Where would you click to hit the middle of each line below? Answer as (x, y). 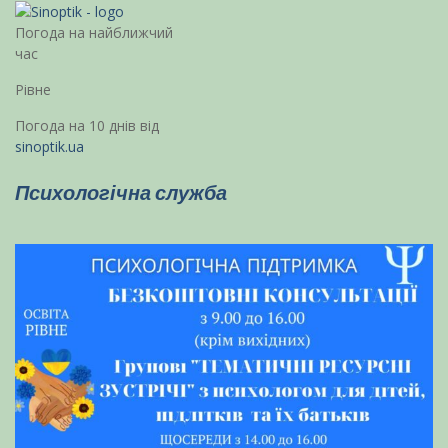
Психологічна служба (121, 192)
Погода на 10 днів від (87, 125)
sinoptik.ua (49, 146)
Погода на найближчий (94, 32)
